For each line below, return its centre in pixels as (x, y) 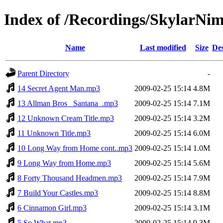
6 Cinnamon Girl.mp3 (52, 208)
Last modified (163, 47)
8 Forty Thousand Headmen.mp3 (70, 178)
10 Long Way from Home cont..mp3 (75, 148)
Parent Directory (43, 73)
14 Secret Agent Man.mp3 (59, 88)
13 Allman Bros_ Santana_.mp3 (68, 103)
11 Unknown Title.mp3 (54, 133)
